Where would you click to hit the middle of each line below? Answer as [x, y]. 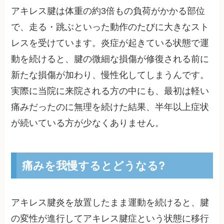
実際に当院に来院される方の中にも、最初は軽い [110, 91]
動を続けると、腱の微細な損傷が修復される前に [110, 59]
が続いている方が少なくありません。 [88, 123]
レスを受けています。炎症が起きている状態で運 [110, 43]
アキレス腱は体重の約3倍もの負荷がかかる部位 [108, 11]
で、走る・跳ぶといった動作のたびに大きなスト [110, 27]
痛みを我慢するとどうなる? [93, 165]
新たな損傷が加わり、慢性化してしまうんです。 [110, 75]
